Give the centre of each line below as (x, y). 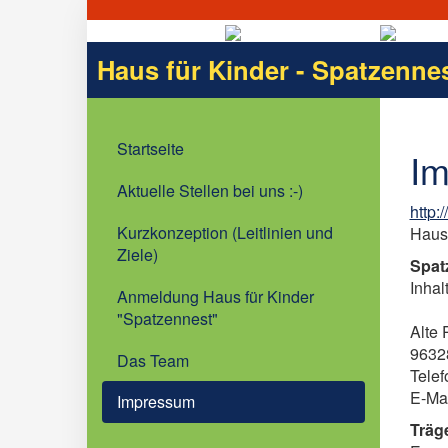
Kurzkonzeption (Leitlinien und (225, 232)
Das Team (153, 360)
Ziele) (137, 254)
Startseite (150, 148)
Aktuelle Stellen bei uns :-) (210, 190)
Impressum (156, 401)
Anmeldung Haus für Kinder (215, 296)
